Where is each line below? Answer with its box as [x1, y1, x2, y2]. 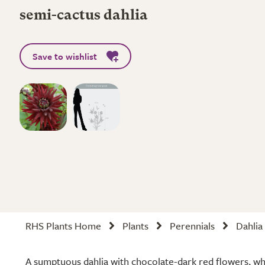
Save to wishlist [33, 50, 97, 63]
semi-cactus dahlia [20, 9, 148, 23]
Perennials [170, 218, 215, 233]
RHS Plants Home [25, 218, 101, 233]
